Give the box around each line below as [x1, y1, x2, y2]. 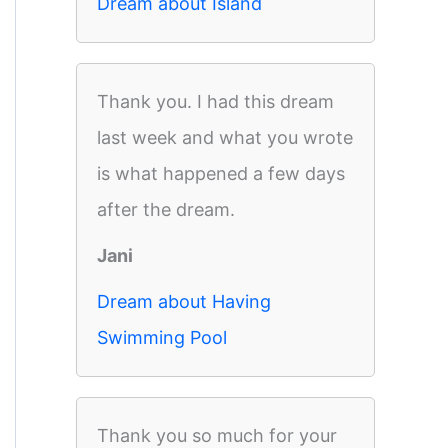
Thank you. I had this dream [97, 91, 334, 112]
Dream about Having [97, 291, 271, 312]
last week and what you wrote [97, 127, 353, 148]
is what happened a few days [97, 163, 345, 184]
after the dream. [97, 199, 235, 220]
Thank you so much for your [97, 425, 337, 446]
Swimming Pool [97, 327, 227, 348]
